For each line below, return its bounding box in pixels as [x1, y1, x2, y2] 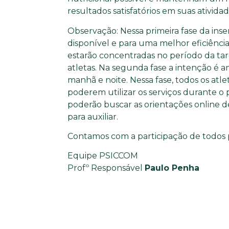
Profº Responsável [67, 163, 145, 173]
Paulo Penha [145, 163, 199, 173]
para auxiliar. [67, 111, 118, 122]
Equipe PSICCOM [67, 151, 138, 161]
